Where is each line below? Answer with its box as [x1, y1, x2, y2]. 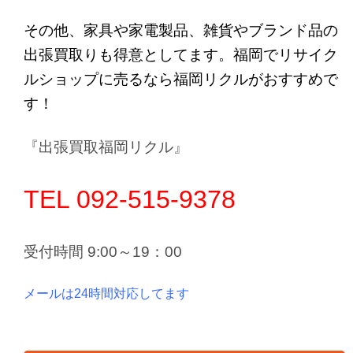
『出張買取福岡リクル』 [24, 139, 188, 156]
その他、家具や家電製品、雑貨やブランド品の [24, 22, 338, 39]
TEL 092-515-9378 [24, 185, 236, 214]
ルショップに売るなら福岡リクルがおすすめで [24, 71, 338, 88]
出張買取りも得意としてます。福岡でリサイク [24, 46, 338, 64]
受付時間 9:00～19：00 [24, 243, 182, 261]
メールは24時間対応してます [24, 287, 189, 301]
